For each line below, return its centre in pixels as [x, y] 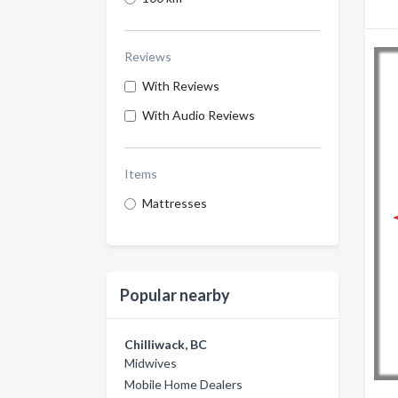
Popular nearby [175, 295]
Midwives [151, 363]
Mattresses [175, 203]
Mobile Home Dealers [183, 384]
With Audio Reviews [199, 115]
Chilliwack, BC [166, 344]
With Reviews [181, 86]
